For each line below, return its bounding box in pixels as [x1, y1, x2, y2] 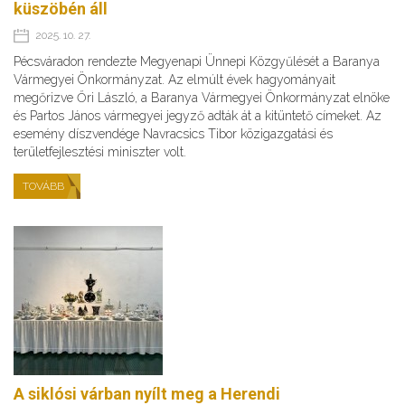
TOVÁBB [23, 179, 64, 193]
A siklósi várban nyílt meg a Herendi [14, 383, 280, 403]
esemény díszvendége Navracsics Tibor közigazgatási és [14, 126, 333, 141]
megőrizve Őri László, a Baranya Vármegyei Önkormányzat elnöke [14, 89, 390, 105]
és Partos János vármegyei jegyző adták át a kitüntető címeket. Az [14, 108, 381, 123]
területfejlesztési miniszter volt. [14, 144, 186, 159]
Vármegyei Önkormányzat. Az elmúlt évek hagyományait [14, 71, 335, 87]
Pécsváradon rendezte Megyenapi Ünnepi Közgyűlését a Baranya [14, 53, 380, 69]
